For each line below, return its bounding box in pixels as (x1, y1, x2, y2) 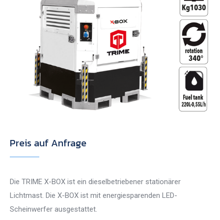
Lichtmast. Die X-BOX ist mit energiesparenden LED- (10, 191, 177, 200)
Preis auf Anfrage (10, 136, 86, 151)
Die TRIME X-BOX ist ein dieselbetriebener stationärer (10, 177, 181, 187)
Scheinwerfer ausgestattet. (10, 205, 97, 214)
